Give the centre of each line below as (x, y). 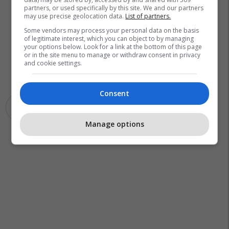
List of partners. (148, 16)
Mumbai (84, 107)
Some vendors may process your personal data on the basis (112, 30)
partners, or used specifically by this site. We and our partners (114, 8)
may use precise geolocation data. (75, 16)
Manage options (114, 124)
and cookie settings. (53, 63)
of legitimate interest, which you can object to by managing (109, 38)
